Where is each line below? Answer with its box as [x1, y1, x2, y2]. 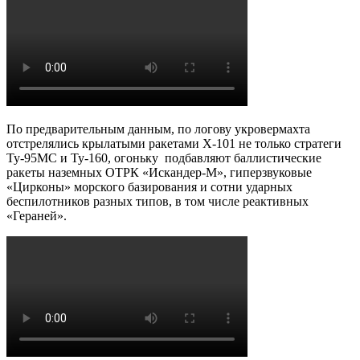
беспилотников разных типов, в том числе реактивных [6, 194, 309, 208]
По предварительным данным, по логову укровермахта [6, 121, 310, 136]
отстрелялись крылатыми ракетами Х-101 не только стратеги [6, 136, 342, 150]
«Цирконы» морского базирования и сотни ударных [6, 179, 292, 194]
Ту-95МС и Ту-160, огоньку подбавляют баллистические [6, 150, 321, 165]
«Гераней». [6, 208, 67, 223]
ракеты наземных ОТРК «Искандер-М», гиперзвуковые [6, 165, 312, 179]
